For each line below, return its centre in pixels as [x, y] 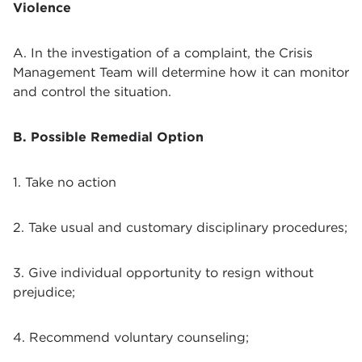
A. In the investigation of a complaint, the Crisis [163, 53]
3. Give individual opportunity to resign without [163, 273]
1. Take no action [65, 182]
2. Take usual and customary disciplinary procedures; [180, 227]
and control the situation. [92, 92]
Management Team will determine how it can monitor [181, 72]
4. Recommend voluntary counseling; [131, 337]
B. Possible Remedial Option [108, 137]
